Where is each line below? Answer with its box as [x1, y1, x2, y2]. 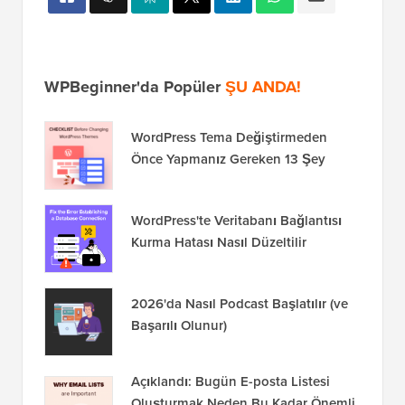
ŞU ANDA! [225, 153, 301, 177]
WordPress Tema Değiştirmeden [131, 205, 327, 226]
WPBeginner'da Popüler [44, 153, 225, 177]
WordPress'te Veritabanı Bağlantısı [131, 288, 342, 309]
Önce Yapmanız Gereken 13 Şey [131, 227, 325, 248]
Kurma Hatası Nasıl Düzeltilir [131, 310, 306, 331]
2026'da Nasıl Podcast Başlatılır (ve [131, 372, 348, 392]
